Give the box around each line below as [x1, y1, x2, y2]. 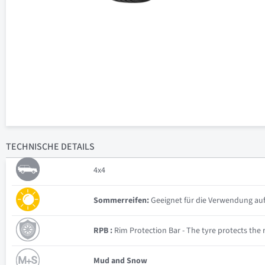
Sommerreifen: [93, 195, 149, 206]
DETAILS [59, 140, 95, 153]
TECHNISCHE [6, 140, 59, 153]
